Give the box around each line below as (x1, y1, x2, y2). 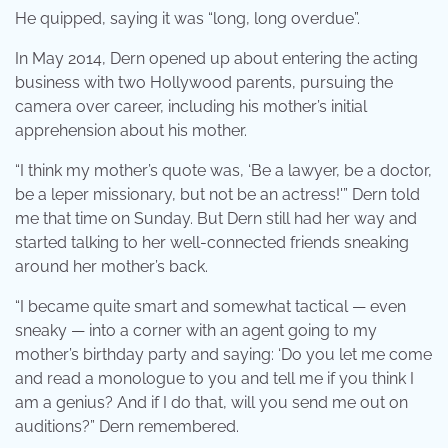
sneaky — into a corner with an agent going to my (15, 320, 377, 340)
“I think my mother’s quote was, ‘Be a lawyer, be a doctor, (15, 160, 432, 180)
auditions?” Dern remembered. (15, 416, 239, 436)
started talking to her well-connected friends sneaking (15, 232, 409, 252)
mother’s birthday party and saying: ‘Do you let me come (15, 344, 432, 364)
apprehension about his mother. (15, 120, 247, 140)
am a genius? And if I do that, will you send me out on (15, 392, 408, 412)
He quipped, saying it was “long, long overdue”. (15, 8, 360, 28)
